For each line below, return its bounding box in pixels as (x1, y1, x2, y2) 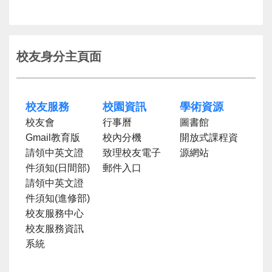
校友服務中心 (25, 208, 84, 219)
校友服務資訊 (25, 223, 84, 234)
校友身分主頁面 (16, 49, 101, 63)
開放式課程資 (180, 132, 238, 143)
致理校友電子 (103, 147, 161, 158)
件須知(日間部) (25, 162, 90, 173)
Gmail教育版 (25, 132, 80, 143)
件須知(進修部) (25, 192, 90, 203)
